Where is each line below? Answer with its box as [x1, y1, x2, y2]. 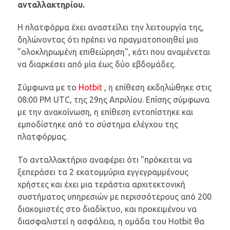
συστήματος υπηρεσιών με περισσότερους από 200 [17, 192, 212, 202]
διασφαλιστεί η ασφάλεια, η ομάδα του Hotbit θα [17, 217, 204, 226]
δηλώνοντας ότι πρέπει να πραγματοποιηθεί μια [17, 35, 198, 45]
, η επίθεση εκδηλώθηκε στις [102, 83, 212, 92]
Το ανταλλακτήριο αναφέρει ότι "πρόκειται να [17, 155, 192, 165]
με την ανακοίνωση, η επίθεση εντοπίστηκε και [17, 107, 193, 117]
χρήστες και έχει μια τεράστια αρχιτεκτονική [17, 180, 185, 189]
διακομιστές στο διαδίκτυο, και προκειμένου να [17, 204, 197, 214]
